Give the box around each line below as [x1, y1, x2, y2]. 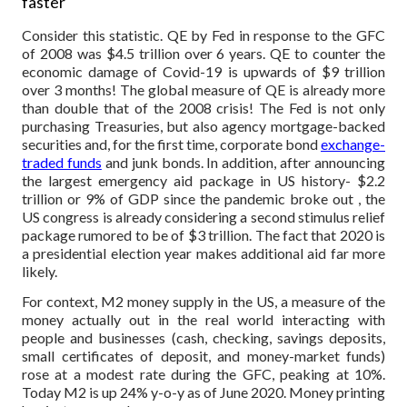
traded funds [22, 153, 102, 171]
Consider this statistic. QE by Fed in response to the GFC [22, 25, 385, 44]
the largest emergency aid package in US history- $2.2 [22, 171, 385, 189]
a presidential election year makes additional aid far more [22, 243, 385, 262]
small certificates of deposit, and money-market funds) [22, 346, 385, 364]
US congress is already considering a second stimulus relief [22, 207, 385, 225]
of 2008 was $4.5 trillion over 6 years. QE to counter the [22, 44, 385, 62]
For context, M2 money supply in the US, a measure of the [22, 292, 385, 310]
